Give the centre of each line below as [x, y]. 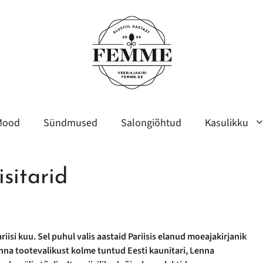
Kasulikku [226, 123]
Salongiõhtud [151, 123]
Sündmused [70, 123]
